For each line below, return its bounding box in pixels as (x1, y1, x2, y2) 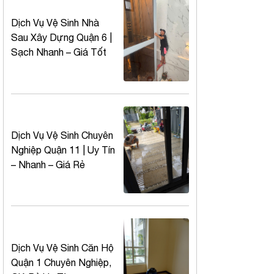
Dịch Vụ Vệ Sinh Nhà (11, 17, 99, 29)
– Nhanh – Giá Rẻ (11, 159, 85, 171)
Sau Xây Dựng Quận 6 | (11, 32, 112, 43)
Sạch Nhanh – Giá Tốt (11, 46, 106, 58)
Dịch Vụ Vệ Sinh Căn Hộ (11, 242, 114, 253)
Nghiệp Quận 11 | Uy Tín (11, 144, 115, 156)
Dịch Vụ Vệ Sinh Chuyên (11, 130, 113, 141)
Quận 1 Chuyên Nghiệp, (11, 256, 111, 268)
